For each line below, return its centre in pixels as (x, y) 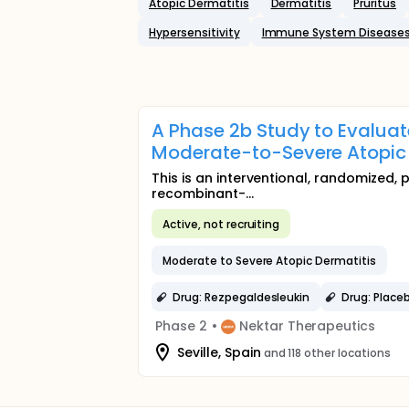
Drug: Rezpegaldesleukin (241, 297)
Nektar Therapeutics (307, 326)
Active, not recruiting (221, 224)
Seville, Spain (219, 352)
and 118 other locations (327, 352)
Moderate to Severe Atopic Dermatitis (269, 260)
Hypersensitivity (194, 32)
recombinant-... (203, 194)
